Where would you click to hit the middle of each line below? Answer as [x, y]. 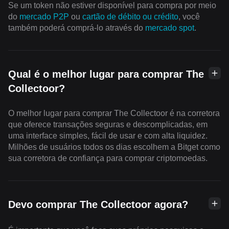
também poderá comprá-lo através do [77, 28]
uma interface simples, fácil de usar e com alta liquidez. [108, 135]
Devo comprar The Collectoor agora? [98, 204]
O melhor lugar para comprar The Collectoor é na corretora [114, 113]
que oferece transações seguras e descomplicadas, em [108, 124]
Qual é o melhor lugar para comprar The [106, 74]
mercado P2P [44, 16]
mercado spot [170, 28]
